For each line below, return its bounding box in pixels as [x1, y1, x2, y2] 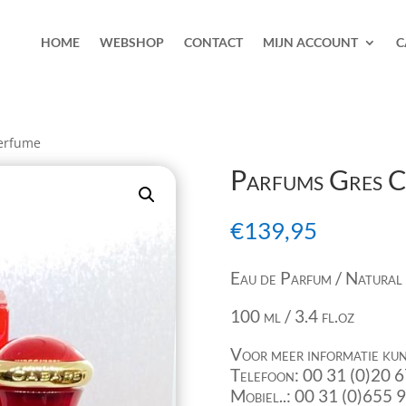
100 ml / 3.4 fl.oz [229, 305, 354, 327]
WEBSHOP [100, 34, 165, 51]
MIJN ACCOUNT [263, 34, 359, 51]
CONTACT [184, 34, 244, 51]
